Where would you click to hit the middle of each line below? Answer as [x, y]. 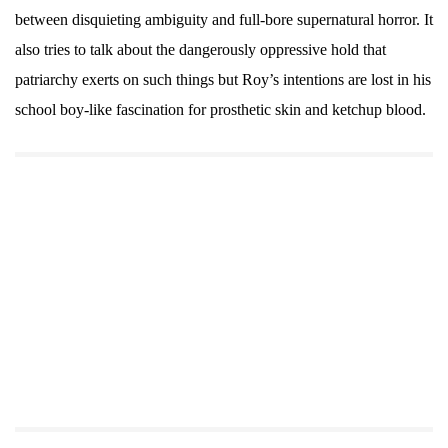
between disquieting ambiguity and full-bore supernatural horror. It [224, 20]
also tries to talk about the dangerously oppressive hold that [200, 50]
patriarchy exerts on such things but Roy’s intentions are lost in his [223, 80]
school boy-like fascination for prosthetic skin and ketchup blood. [220, 110]
